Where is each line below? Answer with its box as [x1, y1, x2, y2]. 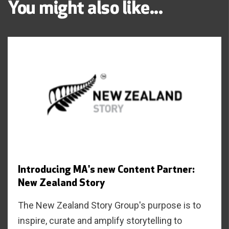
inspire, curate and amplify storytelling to [18, 215, 182, 226]
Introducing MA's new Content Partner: [18, 165, 195, 175]
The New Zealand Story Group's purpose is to [18, 199, 201, 211]
